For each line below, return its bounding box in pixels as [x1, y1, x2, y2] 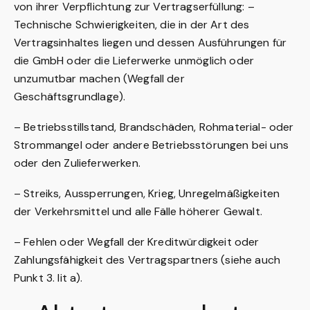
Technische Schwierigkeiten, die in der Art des [14, 17, 250, 32]
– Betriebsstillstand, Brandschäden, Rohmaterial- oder [14, 120, 294, 134]
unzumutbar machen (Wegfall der [14, 71, 185, 86]
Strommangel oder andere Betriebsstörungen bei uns [14, 138, 289, 152]
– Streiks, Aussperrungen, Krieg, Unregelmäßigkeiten [14, 186, 280, 201]
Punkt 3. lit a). [14, 271, 83, 285]
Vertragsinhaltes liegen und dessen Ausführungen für [14, 35, 287, 50]
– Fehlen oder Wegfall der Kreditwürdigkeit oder [14, 235, 259, 249]
